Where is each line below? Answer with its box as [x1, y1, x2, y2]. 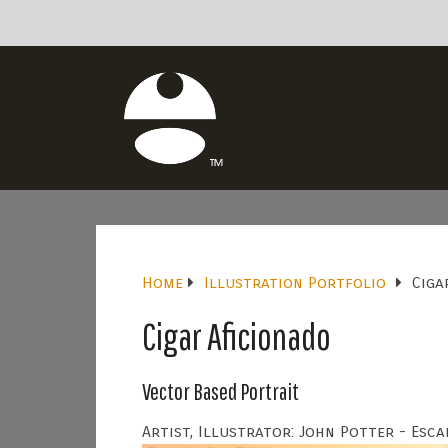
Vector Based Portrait [142, 377, 299, 405]
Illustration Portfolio [204, 273, 386, 292]
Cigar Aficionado [142, 314, 331, 358]
